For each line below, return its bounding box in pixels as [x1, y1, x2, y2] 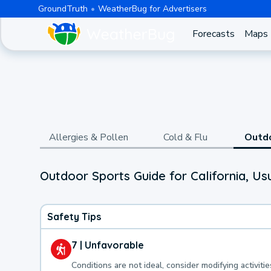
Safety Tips [47, 210, 101, 223]
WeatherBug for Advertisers [97, 2, 207, 15]
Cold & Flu [163, 131, 207, 144]
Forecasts [192, 27, 235, 41]
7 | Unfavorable [71, 238, 144, 251]
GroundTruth [38, 2, 88, 15]
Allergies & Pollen [48, 131, 128, 144]
